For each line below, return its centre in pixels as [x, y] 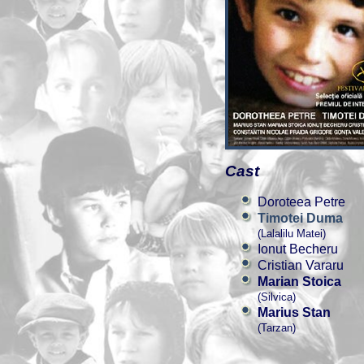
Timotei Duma [300, 218]
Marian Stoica [299, 282]
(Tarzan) [277, 328]
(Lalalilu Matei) [292, 234]
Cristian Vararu [301, 265]
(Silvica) [277, 297]
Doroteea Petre [301, 202]
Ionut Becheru [298, 249]
